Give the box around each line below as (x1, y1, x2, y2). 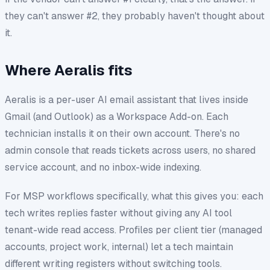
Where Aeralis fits (5, 60, 133, 80)
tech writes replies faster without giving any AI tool (5, 206, 232, 219)
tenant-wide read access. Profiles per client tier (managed (5, 223, 262, 236)
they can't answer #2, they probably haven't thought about (5, 9, 265, 22)
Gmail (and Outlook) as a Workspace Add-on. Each (5, 110, 228, 123)
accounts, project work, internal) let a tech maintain (5, 240, 233, 253)
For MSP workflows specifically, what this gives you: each (5, 189, 263, 202)
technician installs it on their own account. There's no (5, 127, 240, 140)
